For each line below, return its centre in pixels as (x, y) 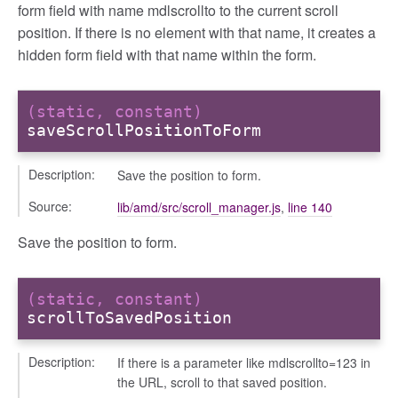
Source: (50, 206)
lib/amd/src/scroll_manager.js (199, 207)
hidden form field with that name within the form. (167, 54)
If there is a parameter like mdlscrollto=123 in (244, 362)
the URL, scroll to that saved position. (222, 382)
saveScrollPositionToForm (144, 131)
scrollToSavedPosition (129, 318)
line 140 (310, 207)
